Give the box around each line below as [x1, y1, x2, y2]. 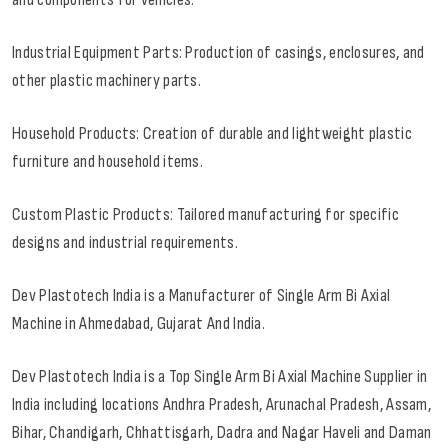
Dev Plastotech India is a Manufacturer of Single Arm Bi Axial [12, 285, 391, 307]
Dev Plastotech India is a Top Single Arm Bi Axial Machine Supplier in [12, 366, 428, 388]
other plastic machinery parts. [12, 70, 202, 92]
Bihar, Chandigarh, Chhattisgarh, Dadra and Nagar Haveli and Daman [12, 422, 432, 444]
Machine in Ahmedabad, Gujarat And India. [12, 313, 266, 335]
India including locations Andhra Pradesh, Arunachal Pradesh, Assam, [12, 394, 432, 416]
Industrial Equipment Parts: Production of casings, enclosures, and [12, 42, 425, 64]
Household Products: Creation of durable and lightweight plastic [12, 123, 412, 145]
